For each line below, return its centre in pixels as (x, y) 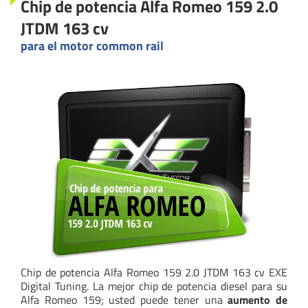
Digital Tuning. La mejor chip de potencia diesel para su (154, 286)
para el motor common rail (92, 45)
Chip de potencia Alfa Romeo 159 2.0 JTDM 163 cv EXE (154, 272)
